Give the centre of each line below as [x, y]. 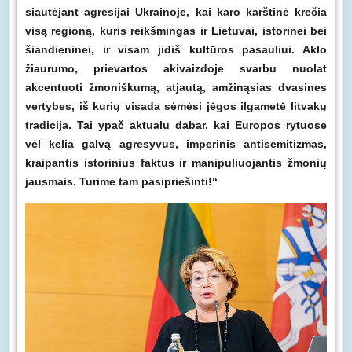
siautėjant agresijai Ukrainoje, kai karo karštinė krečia [176, 12]
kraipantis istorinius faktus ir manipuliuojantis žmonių [176, 163]
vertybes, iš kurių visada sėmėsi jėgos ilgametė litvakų [176, 106]
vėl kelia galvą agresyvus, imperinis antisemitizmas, [176, 144]
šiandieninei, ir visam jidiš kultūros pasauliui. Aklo [176, 50]
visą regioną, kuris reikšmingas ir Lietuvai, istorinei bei [176, 31]
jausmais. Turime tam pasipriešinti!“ [121, 182]
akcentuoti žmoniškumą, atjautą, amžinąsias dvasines [176, 88]
